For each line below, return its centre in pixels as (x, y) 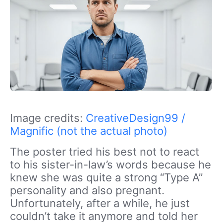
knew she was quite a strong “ (87, 178)
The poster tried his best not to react (105, 152)
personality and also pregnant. (87, 191)
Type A (181, 178)
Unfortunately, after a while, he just (100, 203)
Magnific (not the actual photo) (89, 131)
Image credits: (48, 118)
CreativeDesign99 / (136, 118)
